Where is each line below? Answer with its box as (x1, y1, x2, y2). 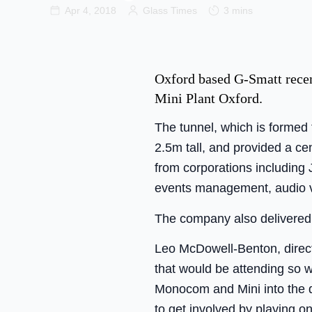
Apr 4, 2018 (65, 5, 116, 16)
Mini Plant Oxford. (155, 91, 263, 106)
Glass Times (143, 5, 197, 16)
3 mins (224, 5, 253, 16)
